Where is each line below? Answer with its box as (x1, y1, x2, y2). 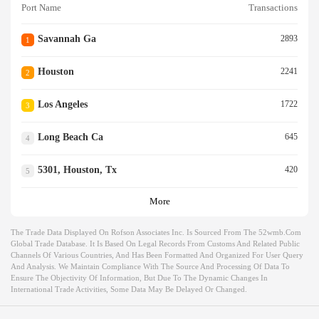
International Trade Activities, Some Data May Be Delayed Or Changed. (11, 285, 247, 294)
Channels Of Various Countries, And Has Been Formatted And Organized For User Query (11, 251, 303, 260)
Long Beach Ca (37, 132, 103, 143)
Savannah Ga (37, 33, 96, 45)
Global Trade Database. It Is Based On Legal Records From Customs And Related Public (11, 239, 300, 249)
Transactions (249, 3, 298, 14)
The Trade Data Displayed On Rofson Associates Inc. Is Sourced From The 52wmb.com (11, 228, 301, 237)
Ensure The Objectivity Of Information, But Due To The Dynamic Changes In (11, 273, 268, 283)
